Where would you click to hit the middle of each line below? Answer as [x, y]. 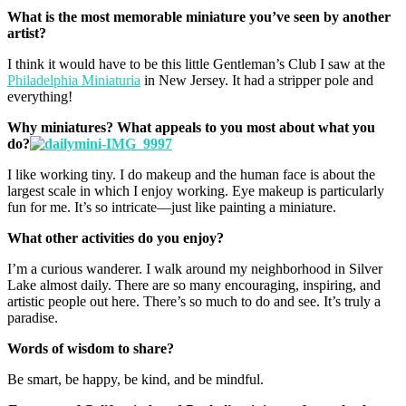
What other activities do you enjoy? [116, 237]
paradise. [33, 317]
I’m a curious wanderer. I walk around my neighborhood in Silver [195, 268]
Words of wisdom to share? [91, 348]
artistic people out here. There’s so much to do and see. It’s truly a [194, 301]
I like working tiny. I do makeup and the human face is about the [191, 174]
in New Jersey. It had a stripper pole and [257, 80]
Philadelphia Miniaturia [74, 80]
